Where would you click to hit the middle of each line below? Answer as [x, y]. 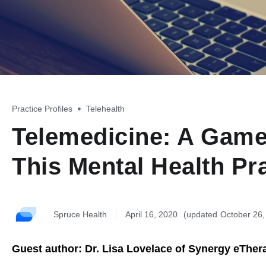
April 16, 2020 [151, 214]
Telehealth [105, 109]
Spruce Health [80, 214]
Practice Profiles [42, 109]
